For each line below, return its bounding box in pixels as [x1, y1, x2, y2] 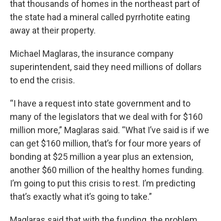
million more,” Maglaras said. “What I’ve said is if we [10, 124, 209, 135]
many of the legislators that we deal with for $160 [10, 111, 203, 122]
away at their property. [10, 25, 96, 36]
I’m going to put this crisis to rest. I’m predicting [10, 178, 195, 188]
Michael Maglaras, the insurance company [10, 48, 174, 59]
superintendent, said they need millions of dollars [10, 61, 202, 72]
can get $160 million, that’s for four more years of [10, 138, 201, 148]
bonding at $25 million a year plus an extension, [10, 151, 193, 162]
